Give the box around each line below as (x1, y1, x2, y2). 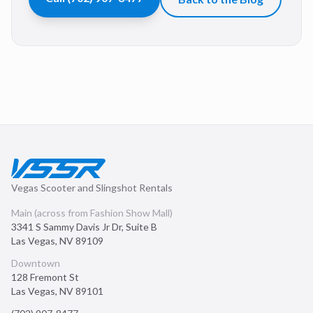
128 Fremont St (11, 271, 79, 283)
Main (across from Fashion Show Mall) (11, 207, 173, 219)
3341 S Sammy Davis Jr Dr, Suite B (11, 221, 157, 233)
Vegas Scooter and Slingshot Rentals (11, 182, 173, 194)
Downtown (11, 257, 60, 269)
